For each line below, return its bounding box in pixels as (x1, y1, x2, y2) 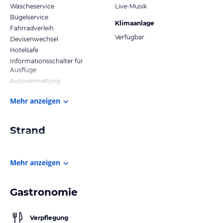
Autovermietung (10, 77, 60, 85)
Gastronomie (10, 186, 78, 198)
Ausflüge (10, 66, 36, 74)
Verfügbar (115, 33, 144, 41)
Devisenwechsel (10, 35, 58, 43)
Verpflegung (30, 214, 68, 222)
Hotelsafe (10, 46, 38, 54)
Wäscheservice (10, 2, 54, 10)
